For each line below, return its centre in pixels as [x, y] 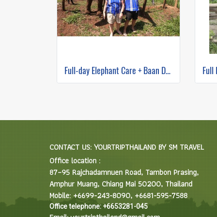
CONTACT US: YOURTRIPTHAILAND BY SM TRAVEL [127, 147]
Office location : [75, 161]
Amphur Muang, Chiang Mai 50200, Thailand [121, 184]
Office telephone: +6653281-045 [99, 206]
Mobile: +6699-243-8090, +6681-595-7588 [118, 195]
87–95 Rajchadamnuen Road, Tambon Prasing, [124, 172]
